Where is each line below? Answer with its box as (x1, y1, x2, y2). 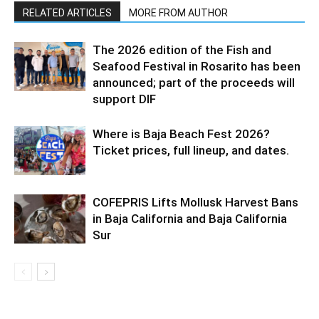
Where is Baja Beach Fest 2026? (93, 127, 270, 142)
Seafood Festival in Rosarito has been (93, 59, 300, 74)
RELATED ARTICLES (23, 7, 112, 19)
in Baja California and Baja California (93, 211, 287, 226)
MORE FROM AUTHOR (129, 7, 228, 19)
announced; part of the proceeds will (93, 75, 295, 90)
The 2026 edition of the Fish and (93, 43, 271, 58)
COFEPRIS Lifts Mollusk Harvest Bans (93, 195, 298, 210)
